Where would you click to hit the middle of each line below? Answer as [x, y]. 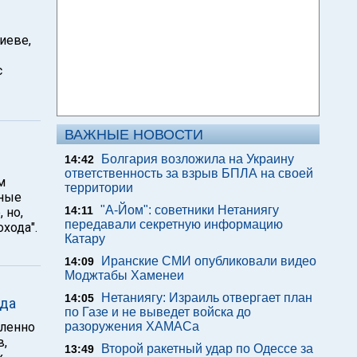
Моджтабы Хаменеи [124, 275]
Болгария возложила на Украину [198, 159]
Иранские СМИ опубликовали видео [209, 261]
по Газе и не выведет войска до [158, 312]
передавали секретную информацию [174, 224]
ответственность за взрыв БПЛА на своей [189, 173]
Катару [85, 239]
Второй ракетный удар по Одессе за [207, 349]
